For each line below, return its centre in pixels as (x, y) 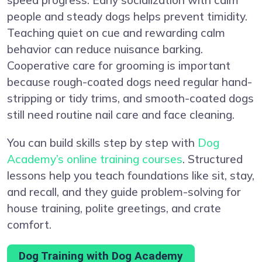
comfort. (29, 224)
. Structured (213, 159)
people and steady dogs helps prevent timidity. (127, 16)
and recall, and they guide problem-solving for (124, 192)
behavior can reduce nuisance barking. (105, 49)
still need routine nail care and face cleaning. (121, 114)
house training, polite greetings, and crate (114, 208)
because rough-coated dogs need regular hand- (130, 82)
